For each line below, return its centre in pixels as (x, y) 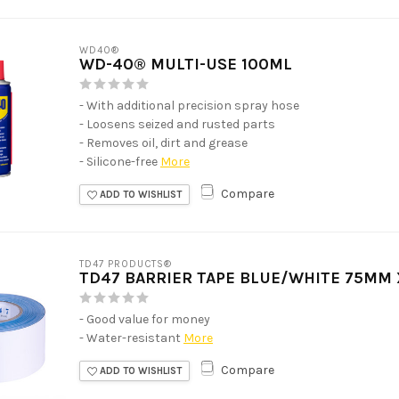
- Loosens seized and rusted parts (177, 124)
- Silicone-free (118, 161)
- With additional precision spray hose (189, 105)
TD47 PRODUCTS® (126, 264)
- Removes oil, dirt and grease (163, 142)
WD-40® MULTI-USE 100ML (186, 64)
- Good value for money (145, 319)
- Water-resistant (130, 338)
